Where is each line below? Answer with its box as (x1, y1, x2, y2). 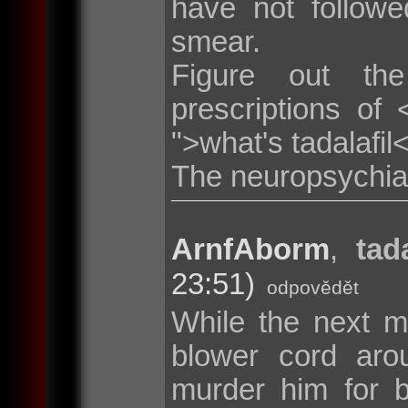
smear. (171, 24, 260, 58)
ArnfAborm (171, 231, 330, 266)
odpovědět (267, 276, 359, 298)
